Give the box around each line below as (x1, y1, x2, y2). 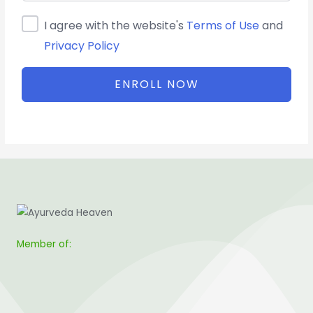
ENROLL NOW (114, 75, 199, 92)
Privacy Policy (44, 37, 120, 54)
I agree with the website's (44, 17, 187, 34)
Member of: (17, 238, 71, 252)
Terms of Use (187, 17, 260, 34)
